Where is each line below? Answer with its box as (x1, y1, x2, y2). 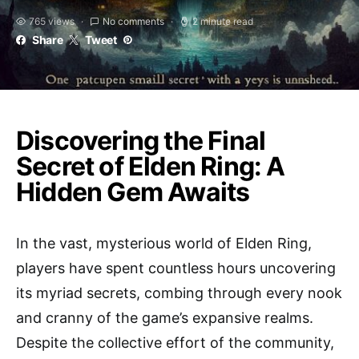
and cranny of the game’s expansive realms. (16, 309, 313, 326)
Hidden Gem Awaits (16, 176, 250, 208)
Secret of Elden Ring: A (16, 151, 285, 182)
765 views (29, 15, 75, 27)
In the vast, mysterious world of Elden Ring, (16, 235, 312, 252)
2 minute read (192, 15, 253, 27)
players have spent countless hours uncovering (16, 260, 336, 276)
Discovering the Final (16, 125, 266, 156)
